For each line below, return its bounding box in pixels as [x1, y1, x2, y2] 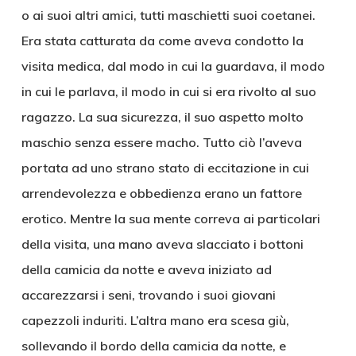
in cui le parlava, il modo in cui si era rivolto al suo [21, 83, 316, 99]
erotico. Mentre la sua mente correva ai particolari [21, 211, 320, 226]
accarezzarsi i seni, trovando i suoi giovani [21, 287, 276, 303]
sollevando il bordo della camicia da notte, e [21, 338, 286, 354]
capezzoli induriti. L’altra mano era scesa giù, [21, 312, 289, 328]
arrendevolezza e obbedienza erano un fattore [21, 185, 302, 201]
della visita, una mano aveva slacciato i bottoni [21, 236, 304, 252]
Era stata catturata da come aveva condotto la [21, 33, 304, 48]
